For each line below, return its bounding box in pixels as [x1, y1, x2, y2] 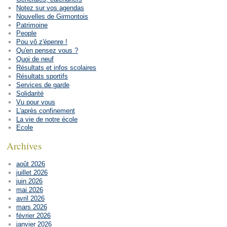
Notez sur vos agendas [16, 4, 84, 12]
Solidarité [16, 89, 44, 97]
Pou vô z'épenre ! [16, 38, 67, 46]
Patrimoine [16, 21, 48, 29]
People [16, 29, 36, 37]
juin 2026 [16, 177, 43, 185]
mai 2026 [16, 186, 43, 194]
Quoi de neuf [16, 55, 54, 63]
